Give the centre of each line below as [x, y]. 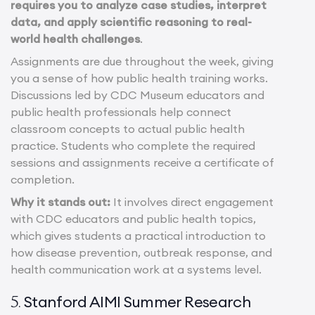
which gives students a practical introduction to [138, 236]
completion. [43, 180]
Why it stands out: [60, 202]
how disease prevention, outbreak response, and [141, 253]
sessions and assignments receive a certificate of [142, 163]
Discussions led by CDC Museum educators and [137, 95]
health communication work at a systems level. [136, 270]
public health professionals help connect [121, 112]
